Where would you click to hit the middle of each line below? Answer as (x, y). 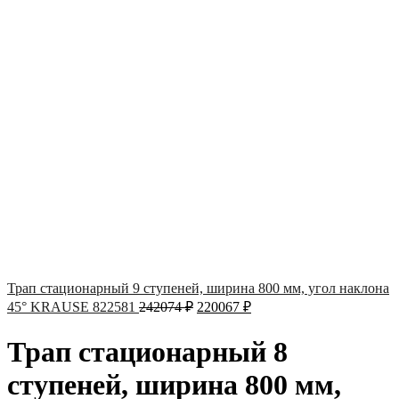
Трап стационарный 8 (147, 351)
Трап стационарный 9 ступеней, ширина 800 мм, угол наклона (198, 289)
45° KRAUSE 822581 (73, 307)
